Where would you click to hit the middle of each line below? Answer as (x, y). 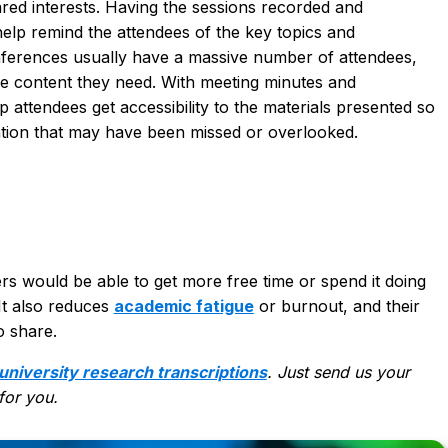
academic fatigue (183, 305)
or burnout (298, 305)
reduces (80, 305)
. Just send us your (338, 371)
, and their (381, 305)
